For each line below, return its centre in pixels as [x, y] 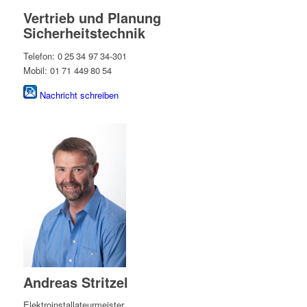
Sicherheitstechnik [84, 33]
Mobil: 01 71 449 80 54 [67, 70]
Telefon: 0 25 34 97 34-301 [75, 56]
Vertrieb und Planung [92, 18]
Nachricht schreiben [79, 95]
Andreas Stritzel [75, 282]
